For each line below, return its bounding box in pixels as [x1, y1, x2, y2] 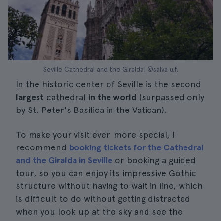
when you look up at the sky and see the [16, 206, 183, 217]
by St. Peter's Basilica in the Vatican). [16, 105, 167, 115]
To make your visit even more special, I [16, 129, 175, 140]
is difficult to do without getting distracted [16, 193, 190, 204]
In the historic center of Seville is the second [16, 79, 201, 89]
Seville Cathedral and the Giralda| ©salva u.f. [43, 65, 178, 73]
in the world [88, 92, 137, 102]
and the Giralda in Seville [16, 155, 112, 165]
